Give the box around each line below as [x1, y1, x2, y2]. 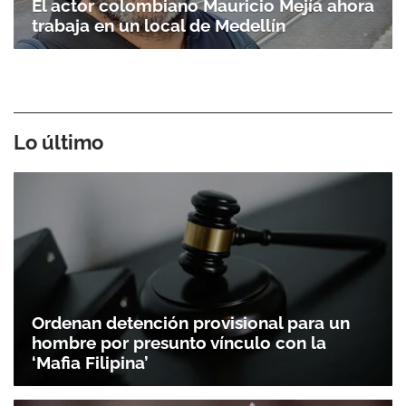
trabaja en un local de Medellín [32, 15, 285, 36]
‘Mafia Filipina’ [32, 352, 149, 372]
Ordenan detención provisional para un [32, 312, 350, 333]
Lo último [14, 130, 103, 155]
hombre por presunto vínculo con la [32, 332, 326, 353]
